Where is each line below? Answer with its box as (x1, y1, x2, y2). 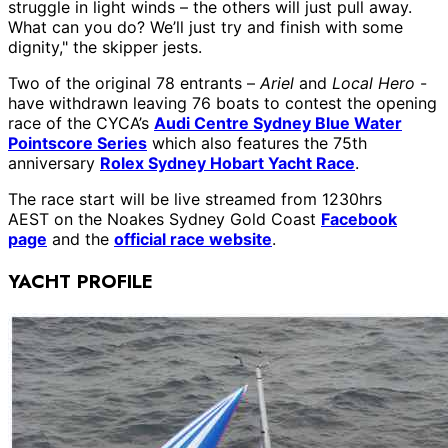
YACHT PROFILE (8, 267, 153, 295)
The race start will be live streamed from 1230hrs (8, 188, 382, 209)
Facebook (321, 208, 397, 229)
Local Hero (332, 72, 415, 93)
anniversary (8, 152, 100, 173)
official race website (114, 228, 272, 249)
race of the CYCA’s (8, 112, 154, 133)
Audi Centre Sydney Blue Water (154, 112, 402, 133)
